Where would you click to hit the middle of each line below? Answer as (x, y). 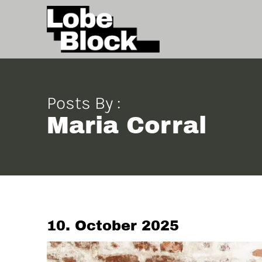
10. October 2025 (113, 226)
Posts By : (83, 103)
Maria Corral (126, 125)
